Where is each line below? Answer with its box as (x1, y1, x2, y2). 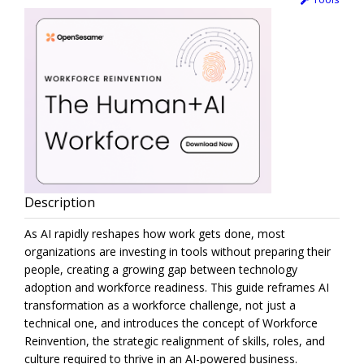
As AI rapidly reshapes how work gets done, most (24, 226, 285, 242)
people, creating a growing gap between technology (24, 262, 297, 278)
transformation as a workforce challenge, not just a (24, 297, 296, 314)
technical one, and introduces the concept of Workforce (24, 315, 318, 331)
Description (24, 193, 95, 212)
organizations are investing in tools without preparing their (24, 244, 331, 260)
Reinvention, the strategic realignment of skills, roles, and (24, 333, 325, 349)
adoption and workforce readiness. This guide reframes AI (24, 279, 329, 296)
